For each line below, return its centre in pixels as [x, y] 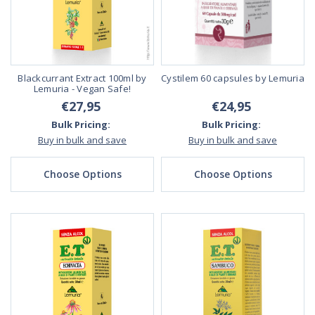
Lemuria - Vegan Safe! [82, 89]
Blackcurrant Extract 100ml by [82, 78]
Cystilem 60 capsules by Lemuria [233, 78]
